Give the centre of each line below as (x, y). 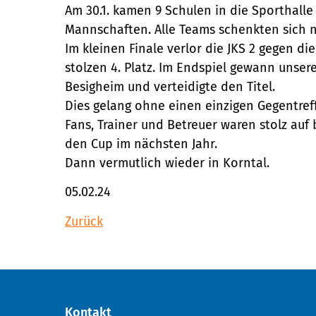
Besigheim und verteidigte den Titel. (170, 87)
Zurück (84, 221)
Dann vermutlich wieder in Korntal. (167, 163)
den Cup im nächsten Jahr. (141, 144)
